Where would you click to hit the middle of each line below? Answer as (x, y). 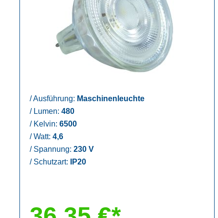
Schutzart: (51, 162)
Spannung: (53, 149)
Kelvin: (45, 124)
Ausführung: (54, 98)
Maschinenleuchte (111, 98)
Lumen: (46, 111)
